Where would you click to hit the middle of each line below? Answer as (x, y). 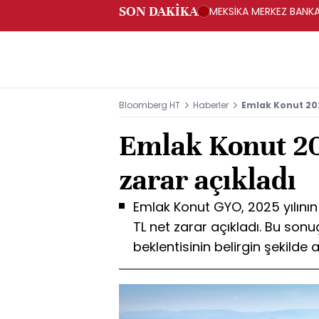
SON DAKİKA (158, 11)
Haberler (211, 105)
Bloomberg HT (150, 105)
